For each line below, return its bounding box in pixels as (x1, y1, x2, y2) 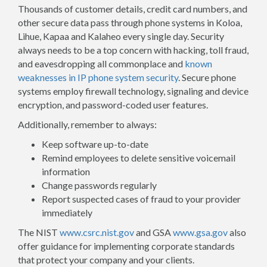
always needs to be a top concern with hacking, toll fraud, (18, 44, 249, 55)
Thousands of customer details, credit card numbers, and (18, 3, 247, 14)
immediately (42, 207, 92, 218)
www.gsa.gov (173, 226, 228, 238)
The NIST (18, 226, 60, 238)
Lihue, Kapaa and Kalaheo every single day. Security (18, 30, 224, 42)
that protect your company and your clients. (18, 254, 194, 265)
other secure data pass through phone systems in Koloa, (18, 17, 242, 28)
